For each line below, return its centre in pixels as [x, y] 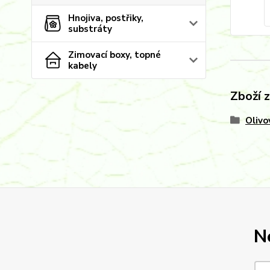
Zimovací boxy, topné [115, 55]
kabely [83, 66]
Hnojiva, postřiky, [106, 18]
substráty [90, 29]
